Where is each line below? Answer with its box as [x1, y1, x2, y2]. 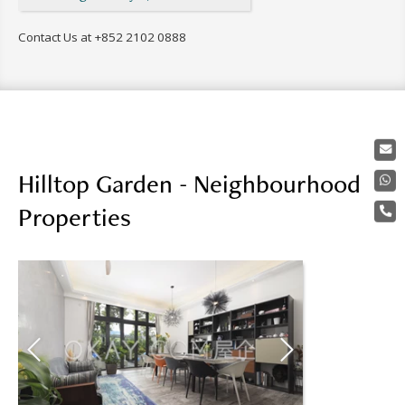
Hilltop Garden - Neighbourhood [18, 165, 361, 200]
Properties [18, 199, 131, 233]
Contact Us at [18, 28, 94, 45]
